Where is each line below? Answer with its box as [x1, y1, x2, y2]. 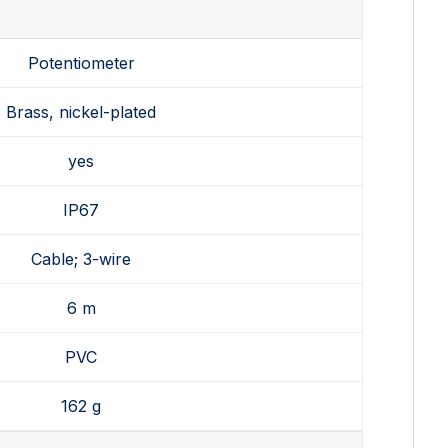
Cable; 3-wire [31, 249, 132, 270]
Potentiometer [27, 53, 135, 74]
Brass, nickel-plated [6, 102, 157, 123]
